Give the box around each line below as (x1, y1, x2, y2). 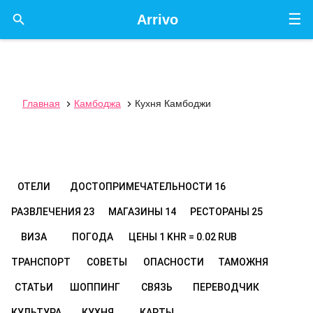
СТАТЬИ (14, 282, 53, 293)
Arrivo (136, 12, 178, 27)
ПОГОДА (71, 231, 113, 242)
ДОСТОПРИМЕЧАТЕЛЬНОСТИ (70, 181, 214, 192)
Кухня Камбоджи (135, 98, 211, 109)
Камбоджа (74, 98, 121, 109)
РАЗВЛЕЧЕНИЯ (11, 206, 83, 217)
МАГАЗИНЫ (108, 206, 165, 217)
